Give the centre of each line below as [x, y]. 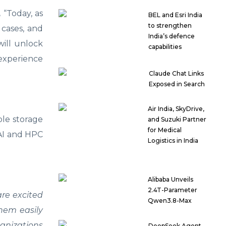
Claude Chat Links [177, 74]
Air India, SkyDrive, [176, 109]
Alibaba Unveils [171, 180]
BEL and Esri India [175, 15]
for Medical [165, 130]
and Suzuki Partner [177, 120]
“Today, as [23, 14]
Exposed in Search [177, 84]
